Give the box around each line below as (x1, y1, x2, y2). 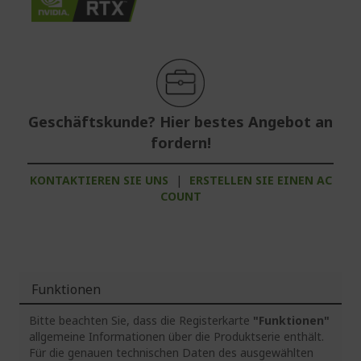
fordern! (150, 132, 211, 152)
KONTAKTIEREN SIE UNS (29, 172, 168, 188)
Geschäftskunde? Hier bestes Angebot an (28, 111, 333, 131)
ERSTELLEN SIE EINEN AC (189, 172, 332, 188)
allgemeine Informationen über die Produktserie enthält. (29, 328, 324, 344)
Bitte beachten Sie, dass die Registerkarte (29, 312, 253, 328)
